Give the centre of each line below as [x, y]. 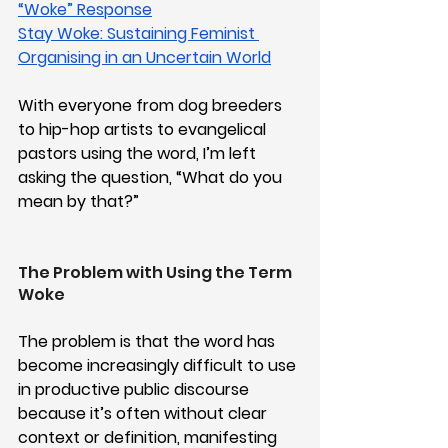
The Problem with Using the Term [156, 272]
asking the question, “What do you [152, 177]
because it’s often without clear [144, 413]
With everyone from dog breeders [152, 105]
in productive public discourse [135, 389]
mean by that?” [78, 201]
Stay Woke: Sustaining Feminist [138, 33]
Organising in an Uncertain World [144, 57]
